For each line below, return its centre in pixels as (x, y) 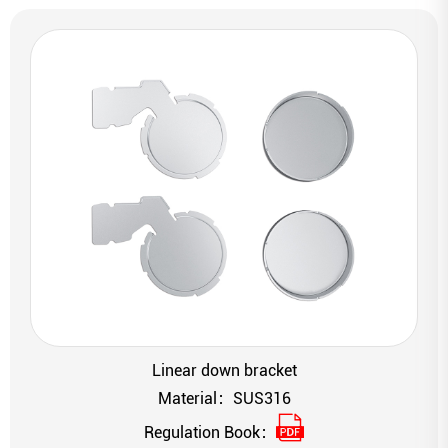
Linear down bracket (224, 371)
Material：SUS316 (224, 399)
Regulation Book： (210, 433)
